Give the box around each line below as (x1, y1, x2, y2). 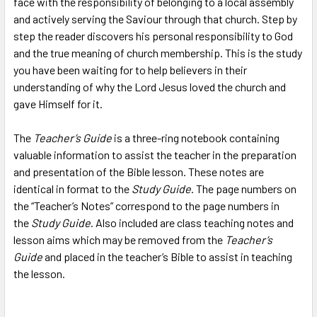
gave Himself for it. (13, 96, 103, 110)
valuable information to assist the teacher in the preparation (13, 147, 296, 161)
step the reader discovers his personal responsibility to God (13, 28, 293, 42)
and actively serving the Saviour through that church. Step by (13, 11, 297, 25)
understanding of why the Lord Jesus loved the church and (13, 79, 286, 93)
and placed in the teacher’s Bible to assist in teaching (42, 249, 292, 263)
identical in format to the (13, 181, 132, 195)
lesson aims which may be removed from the (13, 232, 225, 246)
